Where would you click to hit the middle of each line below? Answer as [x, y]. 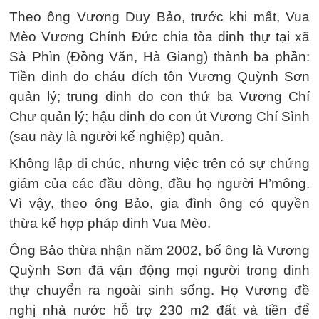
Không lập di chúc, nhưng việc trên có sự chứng [159, 163]
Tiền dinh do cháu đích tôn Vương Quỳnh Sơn [159, 76]
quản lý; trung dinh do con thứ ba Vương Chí [159, 96]
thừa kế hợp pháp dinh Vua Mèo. [110, 223]
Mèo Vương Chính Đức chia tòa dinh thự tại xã [159, 36]
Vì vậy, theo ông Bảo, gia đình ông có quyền [159, 203]
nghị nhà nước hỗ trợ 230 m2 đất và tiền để [159, 310]
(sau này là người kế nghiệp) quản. [116, 136]
